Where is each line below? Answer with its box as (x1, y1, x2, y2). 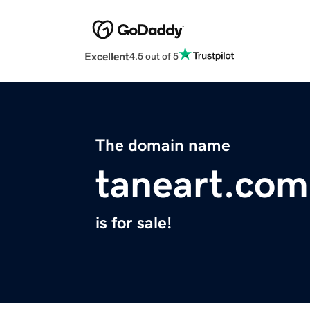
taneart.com (95, 165, 309, 204)
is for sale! (95, 215, 172, 232)
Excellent (84, 51, 129, 62)
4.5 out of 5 (129, 51, 179, 61)
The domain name (95, 137, 230, 154)
